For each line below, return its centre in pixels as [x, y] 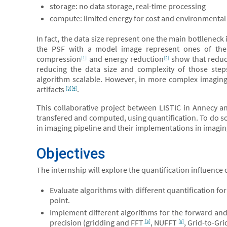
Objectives [71, 154]
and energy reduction [125, 59]
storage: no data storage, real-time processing [127, 6]
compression [59, 59]
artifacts [51, 89]
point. [60, 200]
